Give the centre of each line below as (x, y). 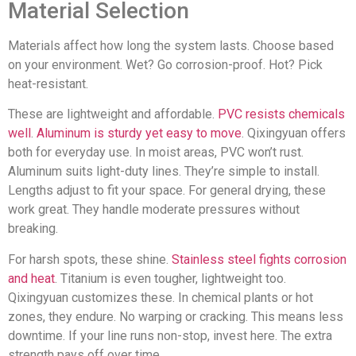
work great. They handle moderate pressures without (154, 210)
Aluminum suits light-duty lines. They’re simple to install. (164, 172)
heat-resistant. (48, 83)
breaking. (33, 229)
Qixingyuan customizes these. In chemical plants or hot (161, 297)
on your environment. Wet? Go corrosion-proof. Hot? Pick (165, 64)
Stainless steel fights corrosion (259, 259)
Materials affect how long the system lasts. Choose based (171, 45)
